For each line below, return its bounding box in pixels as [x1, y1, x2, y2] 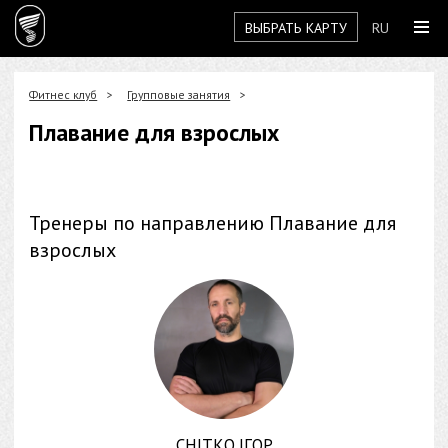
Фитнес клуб [29, 87, 98, 102]
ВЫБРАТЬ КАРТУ [245, 18, 347, 37]
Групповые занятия [127, 87, 231, 102]
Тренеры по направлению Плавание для [29, 209, 397, 237]
